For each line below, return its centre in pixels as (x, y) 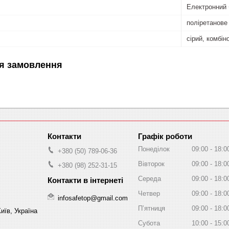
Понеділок (154, 149)
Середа (150, 178)
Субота (149, 223)
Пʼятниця (152, 208)
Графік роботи (165, 136)
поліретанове (207, 22)
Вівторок (151, 164)
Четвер (149, 193)
